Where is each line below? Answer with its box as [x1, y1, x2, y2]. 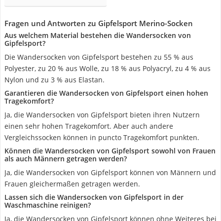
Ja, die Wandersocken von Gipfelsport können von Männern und [4, 168, 216, 177]
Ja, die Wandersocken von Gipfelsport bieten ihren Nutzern [4, 110, 200, 119]
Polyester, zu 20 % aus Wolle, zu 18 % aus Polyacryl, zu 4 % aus [4, 64, 211, 73]
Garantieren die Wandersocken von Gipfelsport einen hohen [4, 88, 208, 98]
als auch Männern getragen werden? [4, 154, 127, 163]
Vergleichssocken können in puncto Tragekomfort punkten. [4, 133, 199, 142]
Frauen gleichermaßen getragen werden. [4, 179, 140, 188]
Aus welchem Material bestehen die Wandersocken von [4, 31, 191, 40]
